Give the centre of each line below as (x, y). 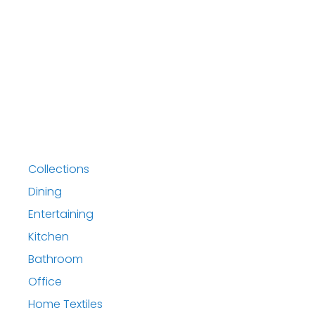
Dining (45, 192)
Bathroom (56, 259)
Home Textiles (65, 304)
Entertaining (61, 214)
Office (45, 282)
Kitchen (49, 237)
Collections (59, 169)
